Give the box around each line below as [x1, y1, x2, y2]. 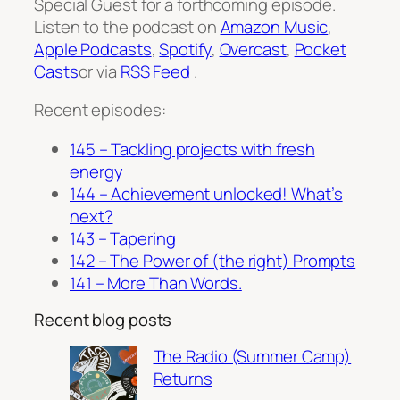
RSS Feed [120, 59, 191, 83]
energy [70, 159, 123, 183]
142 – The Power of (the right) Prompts [70, 248, 356, 272]
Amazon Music [220, 14, 329, 38]
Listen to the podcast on [34, 14, 221, 38]
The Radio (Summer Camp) [153, 344, 352, 368]
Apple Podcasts [34, 37, 152, 61]
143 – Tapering [70, 226, 176, 250]
